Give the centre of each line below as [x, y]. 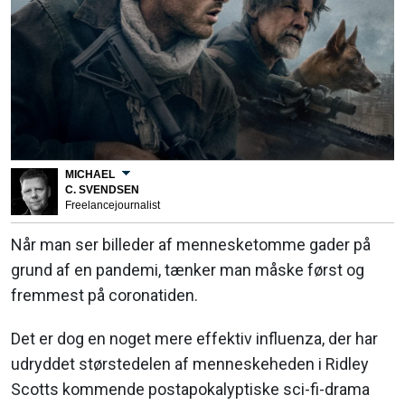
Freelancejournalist [113, 206]
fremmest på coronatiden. [104, 296]
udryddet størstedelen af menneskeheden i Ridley [190, 364]
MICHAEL [90, 175]
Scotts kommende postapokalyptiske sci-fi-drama [190, 390]
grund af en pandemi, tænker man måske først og [188, 270]
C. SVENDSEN [102, 190]
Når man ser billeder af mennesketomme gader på [191, 245]
